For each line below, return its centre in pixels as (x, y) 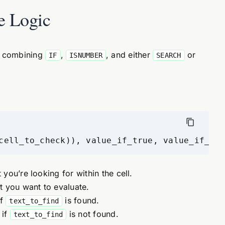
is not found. (92, 214)
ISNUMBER (86, 55)
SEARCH (169, 55)
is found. (81, 200)
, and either (130, 55)
